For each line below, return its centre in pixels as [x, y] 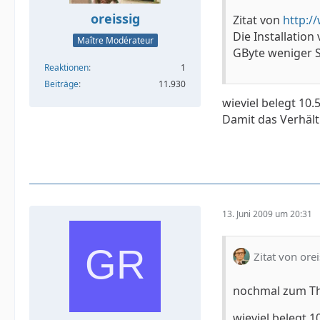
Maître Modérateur [115, 40]
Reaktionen [66, 67]
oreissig [115, 19]
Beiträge [61, 84]
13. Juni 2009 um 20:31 [267, 214]
